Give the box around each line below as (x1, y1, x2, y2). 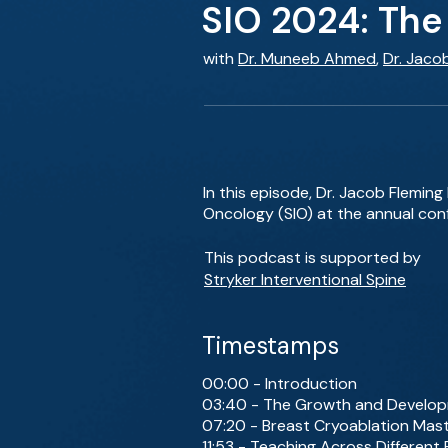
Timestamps (202, 330, 339, 361)
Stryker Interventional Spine (204, 269, 406, 290)
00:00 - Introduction (202, 373, 357, 394)
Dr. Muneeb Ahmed (238, 48, 376, 69)
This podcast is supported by (204, 247, 421, 268)
